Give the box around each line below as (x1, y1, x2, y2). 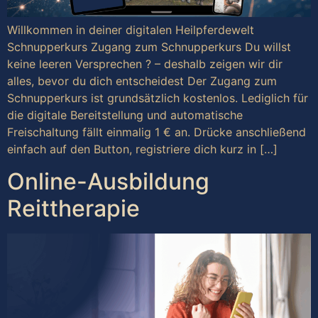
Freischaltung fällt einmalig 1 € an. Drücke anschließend (7, 125, 306, 140)
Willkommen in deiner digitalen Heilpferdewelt (7, 23, 254, 38)
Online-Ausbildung (7, 167, 209, 195)
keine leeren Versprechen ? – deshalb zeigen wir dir (7, 57, 283, 72)
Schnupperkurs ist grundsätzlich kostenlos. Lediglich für (7, 91, 308, 106)
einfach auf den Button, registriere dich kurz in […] (7, 142, 278, 157)
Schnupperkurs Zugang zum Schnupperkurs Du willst (7, 40, 291, 55)
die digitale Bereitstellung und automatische (7, 108, 243, 123)
